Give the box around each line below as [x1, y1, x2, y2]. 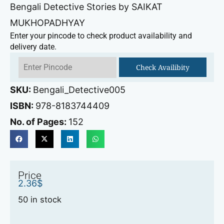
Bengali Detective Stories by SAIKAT [10, 1, 162, 12]
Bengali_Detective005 [33, 84, 125, 95]
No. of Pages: [10, 116, 68, 127]
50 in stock [18, 194, 61, 204]
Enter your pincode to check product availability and [10, 31, 192, 41]
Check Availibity [135, 62, 189, 72]
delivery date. [10, 42, 56, 52]
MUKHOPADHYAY [10, 17, 85, 28]
